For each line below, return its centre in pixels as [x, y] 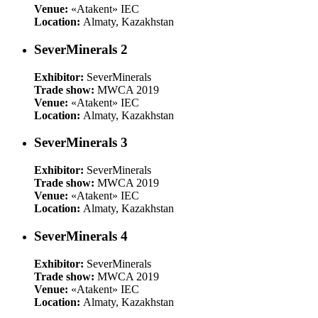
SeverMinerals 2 [81, 49]
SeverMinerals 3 [81, 143]
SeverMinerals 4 [81, 236]
